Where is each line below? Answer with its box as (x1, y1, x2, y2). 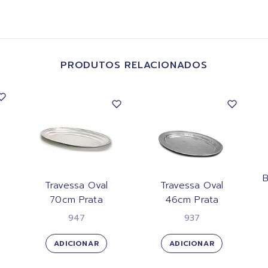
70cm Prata (50, 192, 103, 207)
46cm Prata (165, 192, 219, 207)
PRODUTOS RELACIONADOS (60, 57, 208, 72)
